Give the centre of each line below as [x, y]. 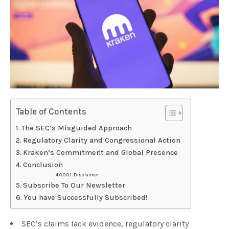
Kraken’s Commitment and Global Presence [100, 153]
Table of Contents [51, 112]
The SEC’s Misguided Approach [76, 128]
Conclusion [43, 165]
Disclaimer [87, 175]
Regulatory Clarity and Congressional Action [101, 141]
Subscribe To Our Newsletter [74, 186]
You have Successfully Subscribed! [85, 198]
